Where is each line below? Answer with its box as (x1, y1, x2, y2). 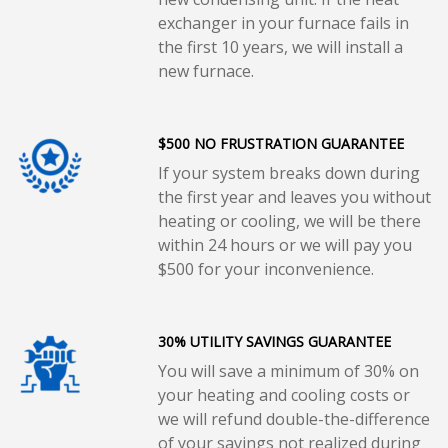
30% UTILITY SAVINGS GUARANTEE (157, 331, 391, 351)
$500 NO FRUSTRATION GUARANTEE (157, 133, 404, 153)
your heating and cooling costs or (157, 383, 410, 406)
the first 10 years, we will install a (157, 35, 403, 58)
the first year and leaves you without (157, 185, 431, 208)
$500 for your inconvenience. (157, 257, 374, 280)
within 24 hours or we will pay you (157, 233, 412, 256)
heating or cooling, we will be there (157, 209, 421, 232)
